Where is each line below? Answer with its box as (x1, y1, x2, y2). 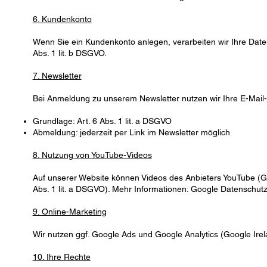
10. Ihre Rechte (32, 252, 91, 262)
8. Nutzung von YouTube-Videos (32, 150, 152, 160)
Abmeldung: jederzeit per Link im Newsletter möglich (32, 128, 230, 138)
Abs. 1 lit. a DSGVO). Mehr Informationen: (32, 184, 191, 194)
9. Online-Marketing (32, 207, 107, 217)
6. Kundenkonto (32, 14, 92, 24)
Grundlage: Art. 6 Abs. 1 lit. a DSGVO (32, 116, 172, 126)
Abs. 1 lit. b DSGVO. (32, 48, 107, 58)
